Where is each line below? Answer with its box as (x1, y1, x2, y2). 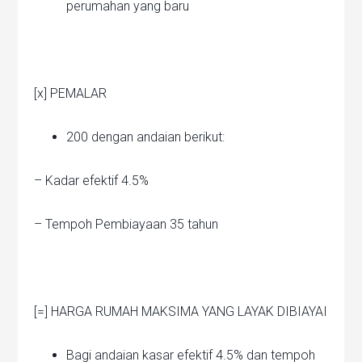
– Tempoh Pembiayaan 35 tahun (34, 217, 219, 233)
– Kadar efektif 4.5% (34, 173, 149, 189)
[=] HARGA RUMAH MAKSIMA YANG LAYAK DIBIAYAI (34, 304, 328, 320)
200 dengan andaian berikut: (66, 129, 225, 145)
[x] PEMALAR (34, 86, 107, 102)
